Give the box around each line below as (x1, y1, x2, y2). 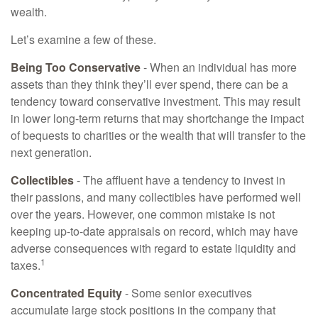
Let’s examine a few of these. (11, 31, 156, 48)
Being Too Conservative (11, 59, 141, 75)
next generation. (11, 144, 92, 160)
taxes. (11, 257, 40, 273)
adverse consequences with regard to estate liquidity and (11, 240, 296, 256)
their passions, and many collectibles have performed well (11, 189, 301, 205)
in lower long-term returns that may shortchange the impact (11, 110, 304, 126)
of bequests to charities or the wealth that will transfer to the (11, 127, 306, 143)
